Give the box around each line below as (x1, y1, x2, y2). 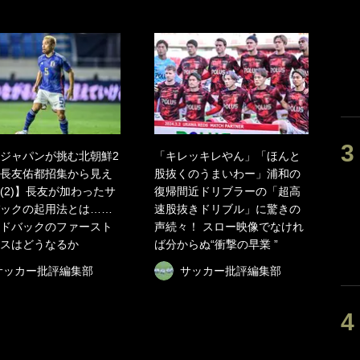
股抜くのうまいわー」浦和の (153, 167, 301, 180)
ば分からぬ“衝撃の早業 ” (153, 238, 278, 251)
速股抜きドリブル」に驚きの (153, 202, 301, 215)
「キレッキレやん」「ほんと (153, 149, 301, 162)
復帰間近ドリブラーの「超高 (153, 185, 301, 198)
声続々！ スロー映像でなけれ (153, 220, 304, 233)
